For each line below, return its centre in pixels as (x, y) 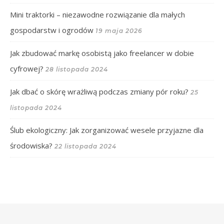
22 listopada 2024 (85, 146)
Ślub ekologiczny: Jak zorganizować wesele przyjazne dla (107, 130)
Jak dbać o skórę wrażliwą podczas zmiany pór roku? (99, 92)
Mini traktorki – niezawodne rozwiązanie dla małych (97, 15)
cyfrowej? (27, 69)
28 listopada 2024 (77, 69)
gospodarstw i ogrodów (52, 30)
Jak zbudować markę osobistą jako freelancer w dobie (102, 53)
